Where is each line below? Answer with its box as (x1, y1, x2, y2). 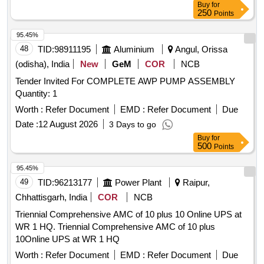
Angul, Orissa (173, 44, 227, 55)
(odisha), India (15, 59, 70, 70)
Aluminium (114, 44, 154, 55)
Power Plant (115, 177, 161, 188)
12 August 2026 (38, 119, 98, 130)
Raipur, (180, 177, 210, 188)
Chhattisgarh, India (15, 192, 87, 203)
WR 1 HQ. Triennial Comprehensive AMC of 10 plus (15, 222, 58, 232)
